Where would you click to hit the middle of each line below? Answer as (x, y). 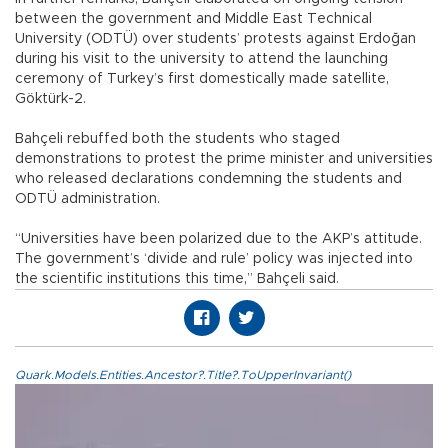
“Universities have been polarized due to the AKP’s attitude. (218, 238)
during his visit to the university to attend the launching (201, 58)
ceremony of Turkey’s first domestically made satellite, (202, 78)
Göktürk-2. (50, 98)
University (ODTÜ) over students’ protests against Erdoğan (215, 38)
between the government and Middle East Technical (193, 18)
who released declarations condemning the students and (208, 178)
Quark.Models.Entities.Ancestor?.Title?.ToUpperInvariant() (183, 374)
